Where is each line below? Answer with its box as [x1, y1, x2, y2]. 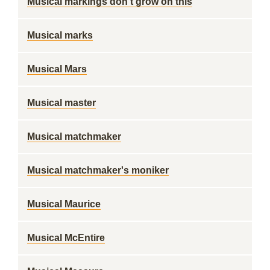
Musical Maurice [27, 199, 101, 209]
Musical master [27, 98, 96, 108]
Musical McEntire [27, 233, 105, 243]
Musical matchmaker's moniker [27, 165, 169, 175]
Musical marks [27, 30, 93, 40]
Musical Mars [27, 64, 87, 74]
